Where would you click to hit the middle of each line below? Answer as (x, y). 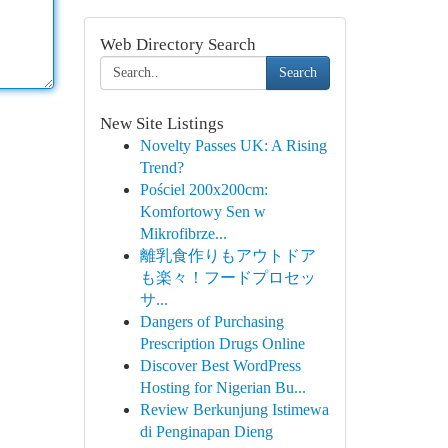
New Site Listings (161, 123)
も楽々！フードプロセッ (227, 277)
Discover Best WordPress (220, 365)
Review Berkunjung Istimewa (234, 409)
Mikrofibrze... (183, 233)
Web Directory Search (177, 44)
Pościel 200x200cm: (203, 189)
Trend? (161, 167)
